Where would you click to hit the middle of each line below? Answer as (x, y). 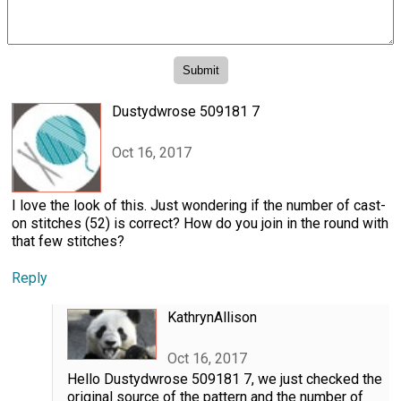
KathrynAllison (212, 317)
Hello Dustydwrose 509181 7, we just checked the (224, 380)
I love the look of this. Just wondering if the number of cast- (199, 205)
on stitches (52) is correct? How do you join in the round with (200, 223)
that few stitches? (68, 241)
